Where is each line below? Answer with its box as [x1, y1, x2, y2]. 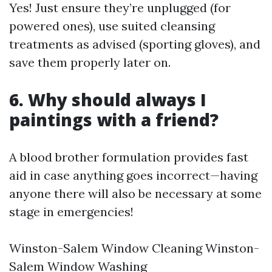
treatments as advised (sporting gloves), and [9, 36, 260, 52]
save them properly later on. [9, 55, 171, 70]
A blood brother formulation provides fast [9, 149, 248, 165]
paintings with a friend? [9, 108, 219, 131]
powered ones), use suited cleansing [9, 18, 215, 33]
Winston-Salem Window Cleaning [9, 240, 202, 256]
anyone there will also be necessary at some [9, 186, 262, 201]
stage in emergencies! [9, 204, 134, 219]
